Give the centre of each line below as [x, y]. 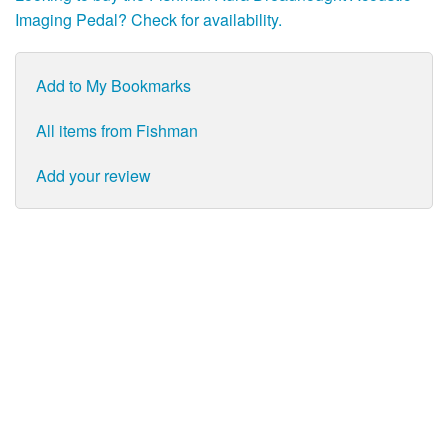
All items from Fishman [117, 131]
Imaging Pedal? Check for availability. [148, 20]
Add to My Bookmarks [113, 86]
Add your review [93, 176]
